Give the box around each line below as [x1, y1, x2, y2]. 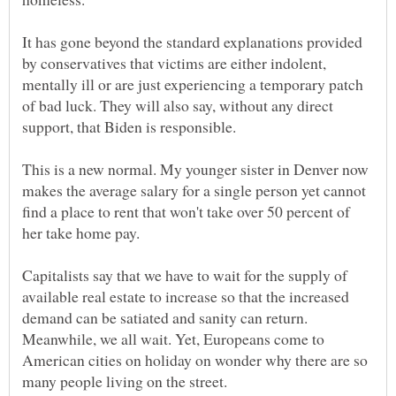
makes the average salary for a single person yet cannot [22, 179, 366, 202]
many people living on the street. [22, 370, 227, 392]
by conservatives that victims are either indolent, [22, 52, 326, 74]
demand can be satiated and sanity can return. [22, 307, 308, 329]
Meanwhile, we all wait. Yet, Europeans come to [22, 328, 324, 350]
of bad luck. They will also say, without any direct [22, 95, 333, 117]
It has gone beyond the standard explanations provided [22, 31, 362, 53]
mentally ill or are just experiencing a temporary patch [22, 73, 363, 95]
